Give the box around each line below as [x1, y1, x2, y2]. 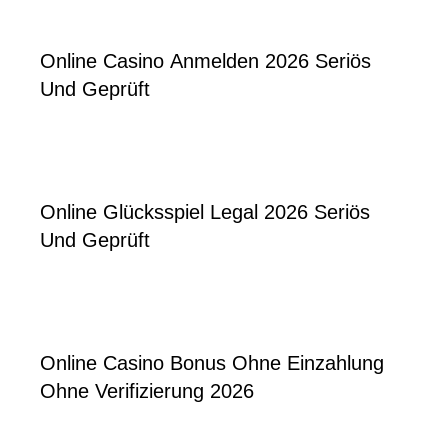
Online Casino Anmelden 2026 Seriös [40, 50, 371, 73]
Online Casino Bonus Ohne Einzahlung [40, 352, 384, 375]
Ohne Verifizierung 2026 [40, 380, 254, 403]
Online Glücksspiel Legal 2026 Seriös [40, 201, 370, 224]
